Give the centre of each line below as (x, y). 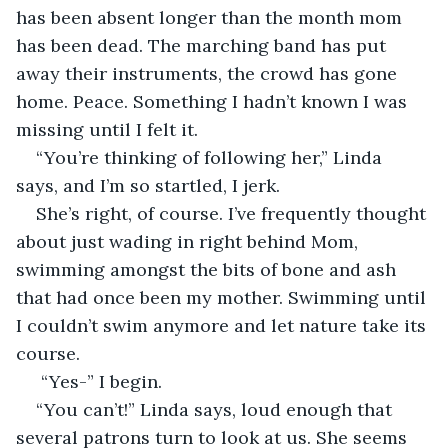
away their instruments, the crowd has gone (209, 73)
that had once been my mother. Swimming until (223, 297)
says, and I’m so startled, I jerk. (150, 185)
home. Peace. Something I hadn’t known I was (214, 101)
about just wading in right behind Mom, (189, 241)
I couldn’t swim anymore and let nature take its (223, 325)
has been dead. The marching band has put (203, 45)
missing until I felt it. (109, 129)
